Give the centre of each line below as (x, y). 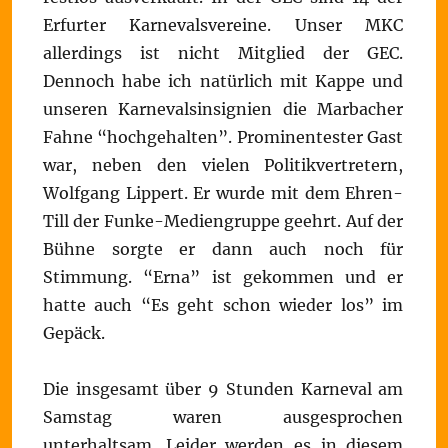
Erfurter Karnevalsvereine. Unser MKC (223, 24)
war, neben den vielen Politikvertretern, (223, 164)
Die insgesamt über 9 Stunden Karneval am (223, 388)
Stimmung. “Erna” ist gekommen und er (223, 276)
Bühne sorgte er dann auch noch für (223, 248)
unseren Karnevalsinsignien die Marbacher (223, 108)
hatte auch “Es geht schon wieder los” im (223, 304)
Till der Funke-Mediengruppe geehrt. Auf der (223, 220)
